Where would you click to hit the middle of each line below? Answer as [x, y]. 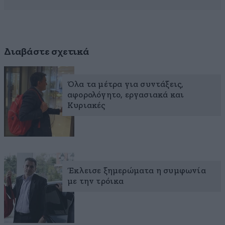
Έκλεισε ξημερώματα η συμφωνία [137, 171]
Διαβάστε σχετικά [47, 51]
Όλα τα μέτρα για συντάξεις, [126, 84]
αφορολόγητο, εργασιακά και [126, 95]
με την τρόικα [96, 181]
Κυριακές [86, 105]
